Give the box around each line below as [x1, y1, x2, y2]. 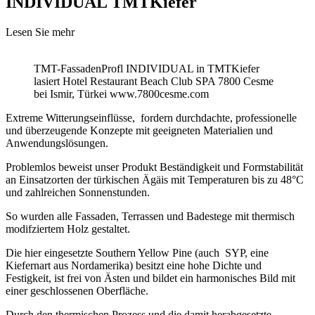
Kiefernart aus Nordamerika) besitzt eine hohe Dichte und [6, 259, 262, 271]
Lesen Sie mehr [6, 25, 75, 38]
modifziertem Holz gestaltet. [6, 222, 130, 235]
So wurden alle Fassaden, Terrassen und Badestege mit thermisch [6, 210, 295, 222]
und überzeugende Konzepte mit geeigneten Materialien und [6, 124, 273, 136]
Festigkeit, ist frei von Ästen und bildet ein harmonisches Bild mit [6, 271, 295, 284]
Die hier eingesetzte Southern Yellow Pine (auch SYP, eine [6, 246, 269, 259]
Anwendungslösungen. [6, 136, 108, 149]
